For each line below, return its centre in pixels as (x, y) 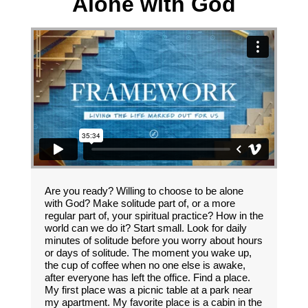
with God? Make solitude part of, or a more (140, 203)
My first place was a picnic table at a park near (148, 290)
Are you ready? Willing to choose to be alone (144, 191)
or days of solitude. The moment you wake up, (148, 253)
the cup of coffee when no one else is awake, (145, 265)
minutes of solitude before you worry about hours (153, 241)
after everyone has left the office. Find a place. (147, 278)
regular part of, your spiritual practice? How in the (154, 216)
